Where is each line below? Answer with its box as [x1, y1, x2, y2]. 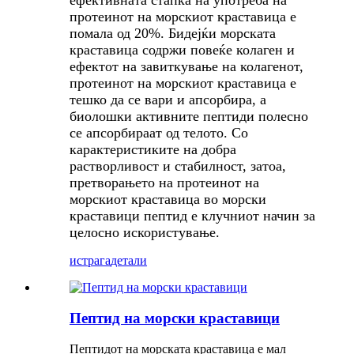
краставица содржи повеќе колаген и [70, 42, 295, 58]
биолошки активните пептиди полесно [70, 108, 308, 125]
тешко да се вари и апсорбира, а [70, 92, 266, 108]
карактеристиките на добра [70, 141, 236, 158]
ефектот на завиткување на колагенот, [70, 58, 303, 75]
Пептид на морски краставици [70, 310, 280, 327]
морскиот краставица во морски [70, 191, 266, 208]
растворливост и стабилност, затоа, [70, 158, 286, 175]
